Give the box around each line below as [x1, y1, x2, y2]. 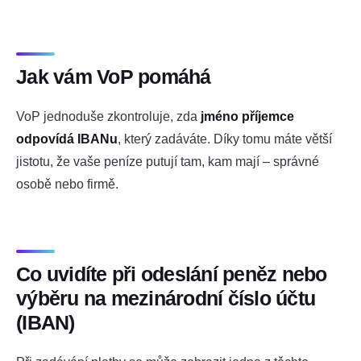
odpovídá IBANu [16, 131, 118, 146]
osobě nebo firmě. [16, 176, 118, 191]
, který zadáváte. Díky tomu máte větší [118, 131, 332, 146]
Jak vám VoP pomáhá [16, 65, 211, 88]
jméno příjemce [201, 109, 294, 123]
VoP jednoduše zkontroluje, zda [16, 109, 201, 123]
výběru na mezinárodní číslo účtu [16, 287, 316, 309]
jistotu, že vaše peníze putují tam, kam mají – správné [16, 154, 319, 168]
